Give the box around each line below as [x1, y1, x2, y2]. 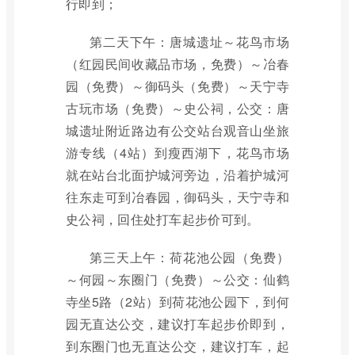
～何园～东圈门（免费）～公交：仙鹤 [66, 270, 289, 288]
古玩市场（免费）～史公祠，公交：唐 [66, 99, 289, 117]
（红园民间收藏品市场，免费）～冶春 [66, 55, 289, 73]
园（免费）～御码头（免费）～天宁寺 [66, 77, 289, 95]
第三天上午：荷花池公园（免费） [90, 248, 289, 266]
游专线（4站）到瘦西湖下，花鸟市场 [66, 143, 289, 162]
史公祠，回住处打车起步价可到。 [66, 210, 260, 228]
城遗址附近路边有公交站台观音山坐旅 [66, 121, 289, 139]
